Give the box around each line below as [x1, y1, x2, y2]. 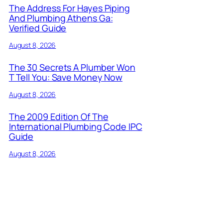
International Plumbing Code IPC [8, 120, 142, 132]
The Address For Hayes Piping [8, 2, 130, 14]
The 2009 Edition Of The [8, 110, 109, 122]
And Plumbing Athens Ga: [8, 12, 113, 24]
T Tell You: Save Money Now [8, 71, 123, 84]
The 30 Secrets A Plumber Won [8, 61, 135, 74]
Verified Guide [8, 22, 67, 34]
